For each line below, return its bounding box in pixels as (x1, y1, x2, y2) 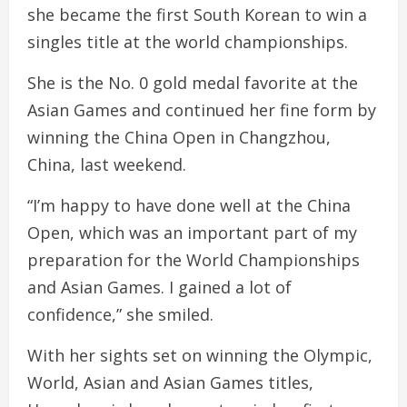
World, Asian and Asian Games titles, (27, 371, 313, 393)
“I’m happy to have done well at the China (27, 194, 351, 216)
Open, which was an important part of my (27, 221, 357, 243)
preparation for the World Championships (27, 248, 360, 271)
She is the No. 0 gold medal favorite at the (27, 71, 358, 94)
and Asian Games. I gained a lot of (27, 275, 292, 298)
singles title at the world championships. (27, 30, 348, 53)
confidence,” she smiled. (27, 303, 213, 325)
